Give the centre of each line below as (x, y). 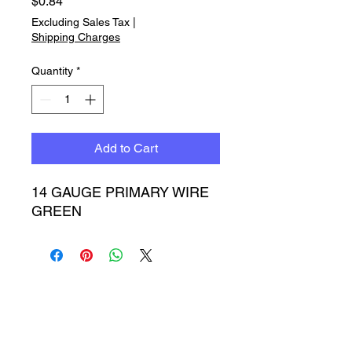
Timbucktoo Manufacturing (126, 311)
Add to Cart (126, 148)
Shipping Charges (76, 37)
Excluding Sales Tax (81, 22)
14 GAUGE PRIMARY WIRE (120, 192)
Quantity (52, 71)
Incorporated (126, 333)
